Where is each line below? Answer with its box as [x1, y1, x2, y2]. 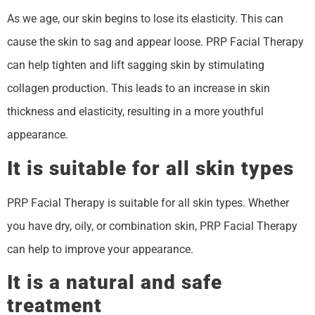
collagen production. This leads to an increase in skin [7, 82, 270, 96]
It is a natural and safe [7, 271, 222, 295]
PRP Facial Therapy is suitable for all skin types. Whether [7, 195, 289, 210]
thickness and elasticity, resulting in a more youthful [7, 105, 264, 119]
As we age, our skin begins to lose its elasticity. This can [7, 12, 283, 26]
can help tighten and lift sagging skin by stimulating [7, 58, 264, 72]
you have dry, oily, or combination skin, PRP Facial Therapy [7, 219, 297, 233]
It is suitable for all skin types [7, 156, 294, 180]
